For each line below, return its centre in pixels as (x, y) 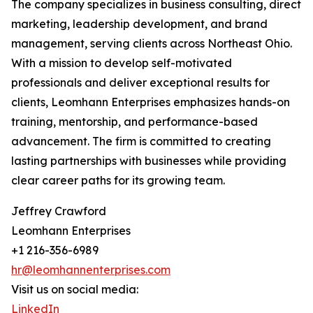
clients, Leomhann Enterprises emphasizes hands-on (151, 102)
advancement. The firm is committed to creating (141, 141)
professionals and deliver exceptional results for (140, 83)
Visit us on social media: (75, 290)
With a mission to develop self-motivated (122, 63)
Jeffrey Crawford (59, 211)
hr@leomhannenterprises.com (91, 270)
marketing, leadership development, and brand (139, 24)
